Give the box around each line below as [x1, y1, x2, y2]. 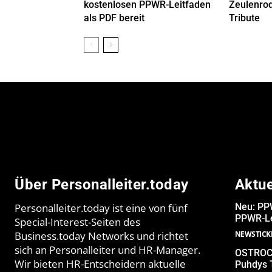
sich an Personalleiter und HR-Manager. [15, 243, 200, 257]
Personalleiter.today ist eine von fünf [15, 201, 188, 216]
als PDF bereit [84, 12, 144, 24]
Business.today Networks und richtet [15, 229, 188, 243]
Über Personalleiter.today [15, 176, 189, 194]
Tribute [228, 12, 260, 24]
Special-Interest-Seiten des [15, 215, 140, 229]
